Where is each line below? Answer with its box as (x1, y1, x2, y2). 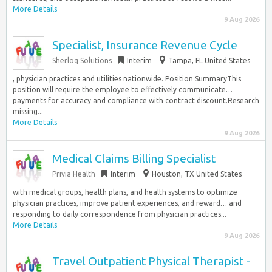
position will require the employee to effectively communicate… (13, 86, 233, 93)
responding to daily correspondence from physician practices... (13, 210, 226, 218)
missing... (13, 107, 43, 115)
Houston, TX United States (152, 170, 242, 178)
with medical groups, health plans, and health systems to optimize (13, 188, 237, 196)
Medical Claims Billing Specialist (52, 152, 216, 165)
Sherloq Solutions (52, 56, 112, 64)
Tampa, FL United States (168, 56, 250, 64)
